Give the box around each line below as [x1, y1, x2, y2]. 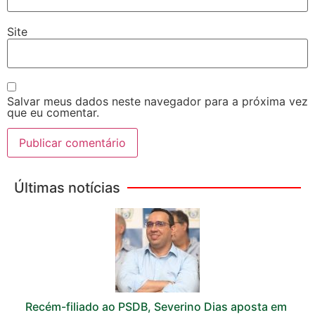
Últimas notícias [14, 179, 120, 197]
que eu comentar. [7, 105, 99, 120]
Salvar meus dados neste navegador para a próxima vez [7, 94, 308, 108]
